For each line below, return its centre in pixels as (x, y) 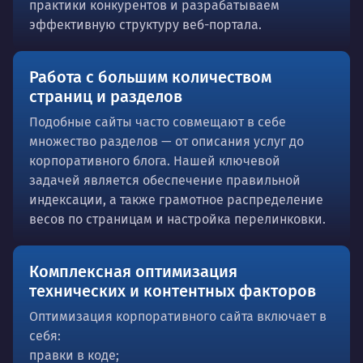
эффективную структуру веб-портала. (145, 24)
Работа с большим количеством (150, 77)
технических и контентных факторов (173, 290)
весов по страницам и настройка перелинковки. (177, 219)
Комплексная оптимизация (133, 271)
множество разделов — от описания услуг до (167, 141)
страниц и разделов (106, 96)
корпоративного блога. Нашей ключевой (155, 160)
